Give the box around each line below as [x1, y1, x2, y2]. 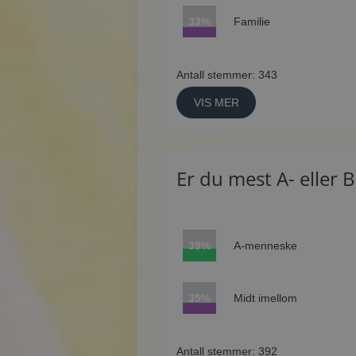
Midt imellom [234, 292, 297, 304]
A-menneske [234, 239, 297, 252]
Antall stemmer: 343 [176, 68, 277, 81]
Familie [234, 15, 270, 28]
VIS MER [193, 96, 239, 109]
